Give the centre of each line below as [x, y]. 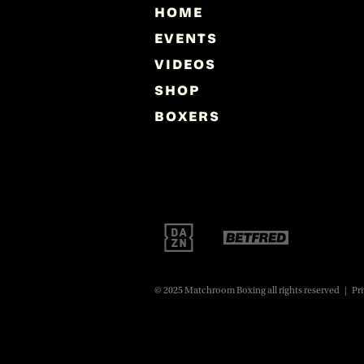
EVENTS [186, 38]
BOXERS [187, 116]
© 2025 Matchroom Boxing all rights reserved [247, 290]
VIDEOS [185, 64]
